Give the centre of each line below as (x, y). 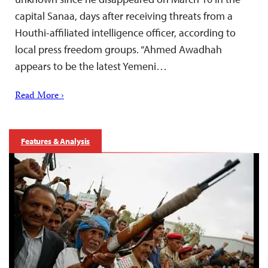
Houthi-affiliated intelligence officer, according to (125, 32)
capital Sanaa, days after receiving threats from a (124, 16)
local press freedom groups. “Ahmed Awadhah (118, 49)
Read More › (39, 96)
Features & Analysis (56, 141)
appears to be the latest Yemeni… (91, 66)
